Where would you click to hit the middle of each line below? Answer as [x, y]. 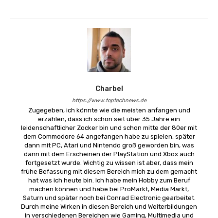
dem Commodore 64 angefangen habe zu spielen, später [109, 136]
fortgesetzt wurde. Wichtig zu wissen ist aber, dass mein [109, 163]
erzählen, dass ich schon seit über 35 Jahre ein [109, 119]
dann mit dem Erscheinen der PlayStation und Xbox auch [109, 154]
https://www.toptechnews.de [109, 100]
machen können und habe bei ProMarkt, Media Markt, [109, 189]
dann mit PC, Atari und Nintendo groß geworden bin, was [109, 145]
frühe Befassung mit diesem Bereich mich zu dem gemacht [109, 171]
